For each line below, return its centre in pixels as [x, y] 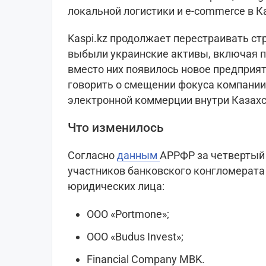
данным [138, 156]
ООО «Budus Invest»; [135, 237]
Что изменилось [116, 128]
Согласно [92, 156]
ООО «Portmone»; [128, 214]
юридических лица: [116, 186]
